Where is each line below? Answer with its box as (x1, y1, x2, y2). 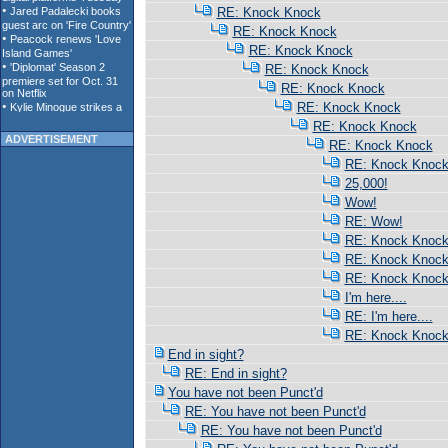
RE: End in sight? (184, 366, 287, 381)
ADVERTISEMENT (2, 133, 98, 145)
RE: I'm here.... (344, 309, 433, 324)
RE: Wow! (344, 214, 403, 229)
